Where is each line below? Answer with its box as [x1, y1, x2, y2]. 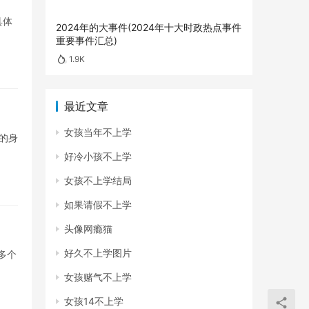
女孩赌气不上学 [64, 271, 132, 283]
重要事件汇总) [56, 34, 117, 46]
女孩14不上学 [64, 295, 123, 308]
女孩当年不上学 [64, 126, 132, 139]
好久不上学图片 [64, 247, 132, 259]
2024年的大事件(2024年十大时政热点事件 [56, 21, 241, 33]
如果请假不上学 [64, 199, 132, 211]
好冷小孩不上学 [64, 150, 132, 163]
